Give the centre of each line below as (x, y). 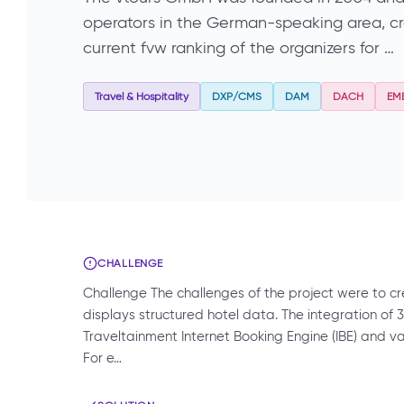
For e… (102, 358)
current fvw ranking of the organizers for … (239, 48)
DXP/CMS (237, 96)
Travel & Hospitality (142, 96)
